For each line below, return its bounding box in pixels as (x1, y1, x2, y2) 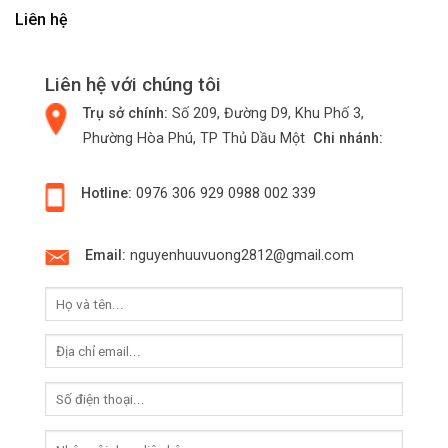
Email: (84, 247, 126, 265)
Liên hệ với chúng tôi (44, 73, 221, 97)
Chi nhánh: (312, 130, 383, 148)
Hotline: (80, 185, 132, 203)
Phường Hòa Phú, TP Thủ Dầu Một (82, 130, 309, 148)
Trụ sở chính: (82, 105, 168, 123)
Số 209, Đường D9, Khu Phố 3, (167, 105, 364, 123)
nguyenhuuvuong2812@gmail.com (129, 247, 354, 265)
